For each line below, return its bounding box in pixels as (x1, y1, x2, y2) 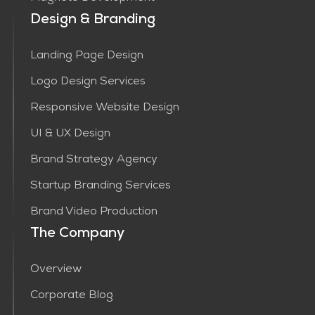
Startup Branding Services (30, 181, 171, 193)
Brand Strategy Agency (30, 155, 157, 167)
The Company (30, 227, 124, 242)
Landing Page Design (30, 51, 143, 63)
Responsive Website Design (30, 103, 179, 115)
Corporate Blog (30, 290, 113, 302)
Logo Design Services (30, 77, 146, 89)
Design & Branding (30, 13, 155, 28)
